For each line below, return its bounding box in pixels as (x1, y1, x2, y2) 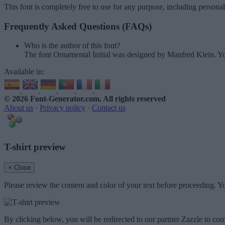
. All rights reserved (99, 94, 166, 103)
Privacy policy (40, 103, 85, 113)
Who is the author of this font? (24, 41, 120, 50)
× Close (8, 163, 31, 171)
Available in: (4, 67, 44, 76)
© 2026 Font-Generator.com (4, 94, 99, 103)
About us (4, 103, 33, 113)
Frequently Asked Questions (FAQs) (4, 21, 152, 32)
